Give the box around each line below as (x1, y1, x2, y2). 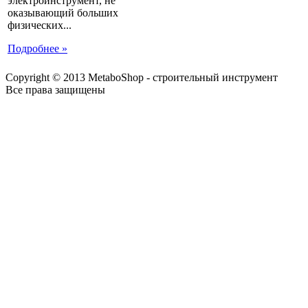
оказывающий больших (8, 6, 118, 19)
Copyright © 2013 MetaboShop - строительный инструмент (5, 71, 278, 83)
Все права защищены (5, 84, 105, 96)
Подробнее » (8, 42, 67, 54)
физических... (8, 19, 71, 31)
